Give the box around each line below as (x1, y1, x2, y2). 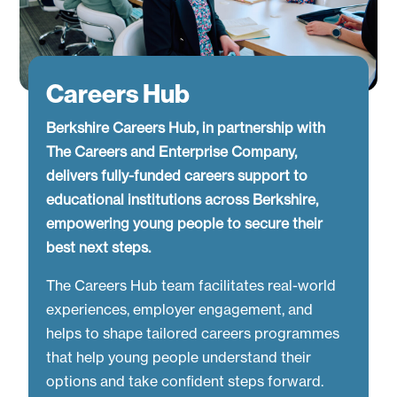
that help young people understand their (46, 347, 312, 366)
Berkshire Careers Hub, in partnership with (46, 118, 326, 136)
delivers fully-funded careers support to (46, 166, 308, 184)
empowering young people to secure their (46, 214, 323, 232)
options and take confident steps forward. (46, 371, 324, 390)
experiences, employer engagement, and (46, 300, 314, 318)
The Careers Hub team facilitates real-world (46, 276, 337, 294)
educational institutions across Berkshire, (46, 190, 319, 208)
